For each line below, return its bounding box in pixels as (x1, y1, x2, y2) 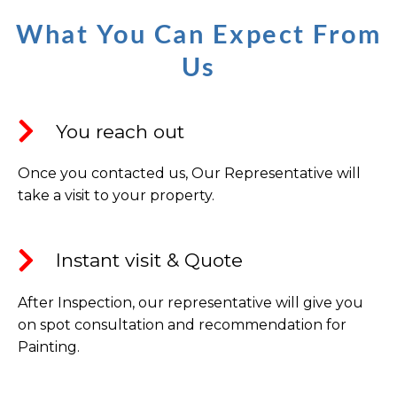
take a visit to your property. (18, 187, 214, 205)
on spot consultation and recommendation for (18, 315, 346, 333)
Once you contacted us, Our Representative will (18, 165, 361, 183)
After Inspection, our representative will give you (18, 293, 363, 311)
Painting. (18, 338, 80, 355)
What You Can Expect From (16, 18, 381, 50)
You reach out (55, 120, 184, 143)
